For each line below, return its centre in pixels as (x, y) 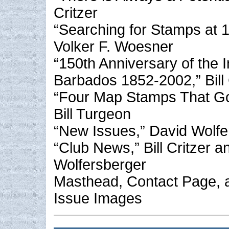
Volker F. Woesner (113, 47)
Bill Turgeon (92, 114)
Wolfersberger (100, 165)
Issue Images (98, 199)
